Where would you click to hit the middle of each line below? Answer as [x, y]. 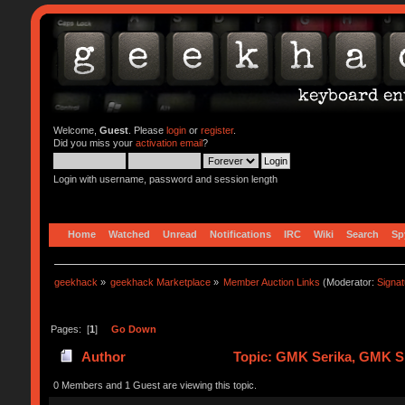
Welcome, [76, 130]
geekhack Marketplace [161, 282]
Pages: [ [70, 329]
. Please [147, 130]
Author [104, 357]
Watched [129, 234]
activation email [169, 143]
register [217, 130]
